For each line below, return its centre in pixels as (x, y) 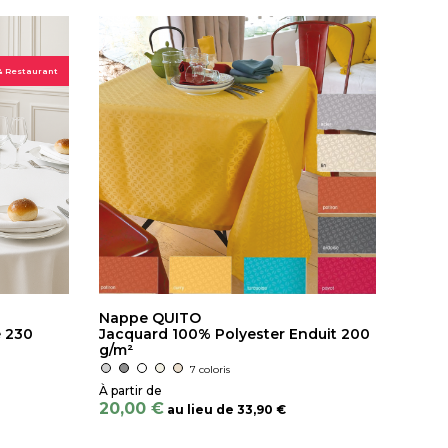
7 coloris (209, 369)
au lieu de (200, 410)
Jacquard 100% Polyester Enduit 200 (234, 333)
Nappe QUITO (149, 317)
